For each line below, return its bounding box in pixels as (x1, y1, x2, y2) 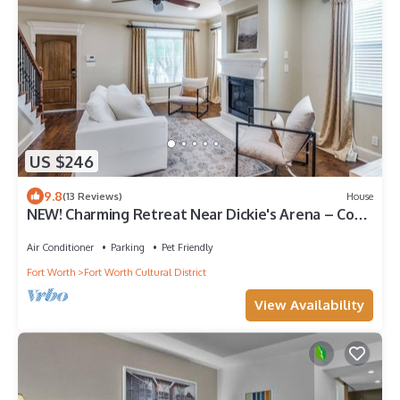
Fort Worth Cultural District (84, 266, 206, 279)
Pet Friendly (162, 241, 212, 254)
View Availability (254, 296, 364, 314)
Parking (111, 241, 145, 254)
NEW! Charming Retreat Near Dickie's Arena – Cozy (27, 205, 370, 224)
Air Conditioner (27, 241, 94, 254)
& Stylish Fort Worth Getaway (27, 221, 231, 240)
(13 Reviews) (62, 189, 122, 203)
